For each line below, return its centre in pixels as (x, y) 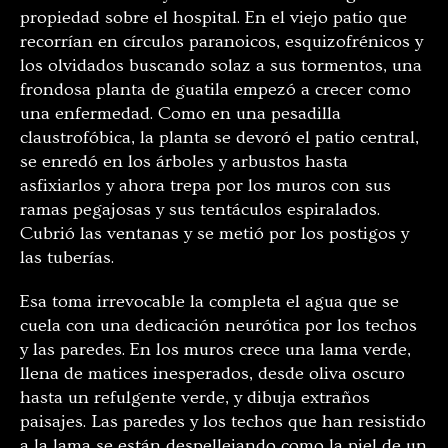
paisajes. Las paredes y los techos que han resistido (223, 421)
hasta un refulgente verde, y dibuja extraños (195, 397)
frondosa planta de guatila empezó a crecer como (215, 89)
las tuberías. (67, 257)
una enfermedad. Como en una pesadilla (180, 113)
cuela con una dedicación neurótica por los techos (218, 325)
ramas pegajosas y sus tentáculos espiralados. (200, 209)
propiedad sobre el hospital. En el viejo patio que (213, 17)
